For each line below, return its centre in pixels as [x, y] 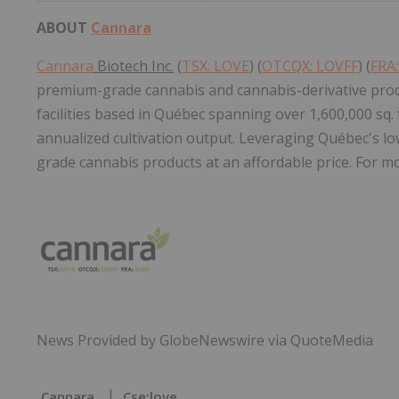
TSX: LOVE [216, 66]
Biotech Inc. [134, 66]
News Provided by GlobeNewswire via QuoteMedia [205, 341]
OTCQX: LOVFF [310, 66]
